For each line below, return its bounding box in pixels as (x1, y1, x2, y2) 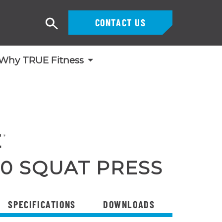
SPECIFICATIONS (8, 198, 76, 210)
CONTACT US (95, 16, 146, 28)
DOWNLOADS (103, 198, 155, 210)
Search (52, 23, 80, 34)
